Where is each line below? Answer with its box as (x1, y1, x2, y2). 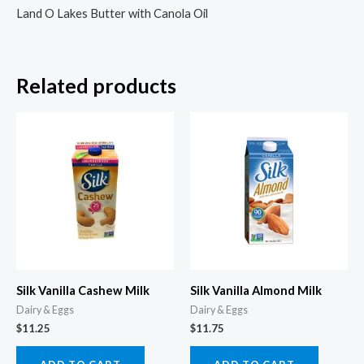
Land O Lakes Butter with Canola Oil (16, 6, 208, 21)
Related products (16, 72, 176, 97)
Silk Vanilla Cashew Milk (16, 283, 149, 297)
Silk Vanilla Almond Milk (190, 283, 322, 297)
